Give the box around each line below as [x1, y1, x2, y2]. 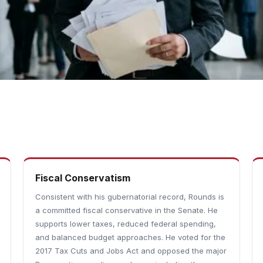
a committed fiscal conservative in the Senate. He [35, 205, 218, 215]
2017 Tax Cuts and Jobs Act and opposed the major [35, 246, 227, 255]
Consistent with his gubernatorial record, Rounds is [35, 192, 224, 201]
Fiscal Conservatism [35, 172, 130, 184]
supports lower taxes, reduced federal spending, [35, 219, 216, 228]
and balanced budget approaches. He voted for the [35, 232, 225, 242]
